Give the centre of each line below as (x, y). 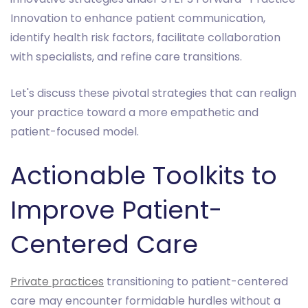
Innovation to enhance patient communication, (138, 19)
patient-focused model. (75, 132)
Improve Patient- (116, 210)
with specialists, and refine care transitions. (126, 57)
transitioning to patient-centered (196, 282)
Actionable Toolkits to (144, 176)
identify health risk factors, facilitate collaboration (145, 38)
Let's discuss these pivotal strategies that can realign (153, 93)
